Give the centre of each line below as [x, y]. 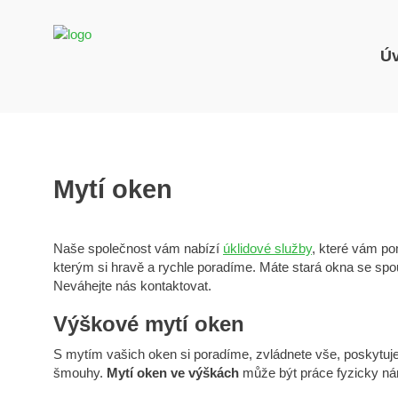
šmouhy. [80, 373]
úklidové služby [267, 248]
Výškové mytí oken [149, 324]
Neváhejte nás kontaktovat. [132, 286]
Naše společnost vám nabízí [138, 248]
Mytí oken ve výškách [173, 373]
